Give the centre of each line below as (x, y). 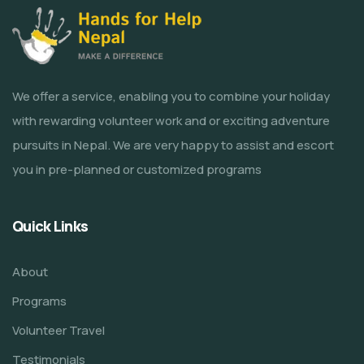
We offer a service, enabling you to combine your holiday (171, 97)
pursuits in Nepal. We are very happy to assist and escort (173, 145)
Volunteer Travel (58, 331)
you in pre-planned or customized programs (137, 170)
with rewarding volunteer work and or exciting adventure (171, 121)
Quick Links (50, 226)
